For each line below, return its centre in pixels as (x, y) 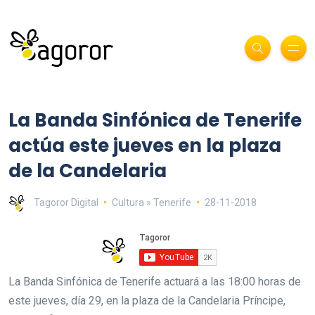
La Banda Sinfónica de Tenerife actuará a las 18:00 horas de (155, 281)
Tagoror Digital (66, 202)
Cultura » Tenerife (151, 202)
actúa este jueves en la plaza (145, 145)
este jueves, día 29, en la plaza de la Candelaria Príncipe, (147, 300)
